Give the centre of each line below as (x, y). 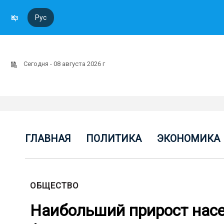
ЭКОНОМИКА (188, 138)
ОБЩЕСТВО (54, 185)
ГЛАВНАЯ (48, 138)
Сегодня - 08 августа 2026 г (65, 64)
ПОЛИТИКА (114, 138)
